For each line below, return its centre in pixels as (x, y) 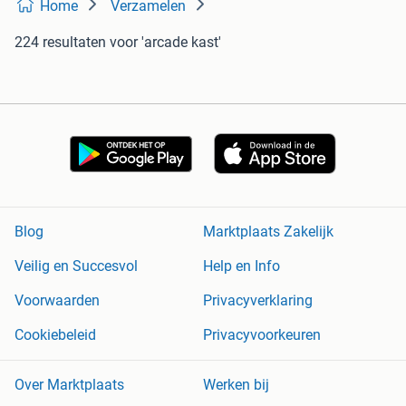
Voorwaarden (57, 301)
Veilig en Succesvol (76, 266)
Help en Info (242, 266)
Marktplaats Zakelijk (268, 232)
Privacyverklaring (258, 301)
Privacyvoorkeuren (262, 335)
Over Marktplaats (69, 385)
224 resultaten (60, 43)
